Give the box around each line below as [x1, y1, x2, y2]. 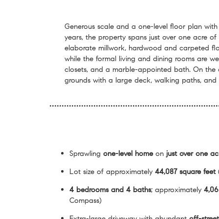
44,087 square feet [155, 167, 216, 176]
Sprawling [69, 149, 103, 158]
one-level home [103, 149, 153, 158]
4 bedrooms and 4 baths [69, 185, 151, 194]
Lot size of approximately [69, 167, 155, 176]
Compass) [69, 196, 102, 205]
